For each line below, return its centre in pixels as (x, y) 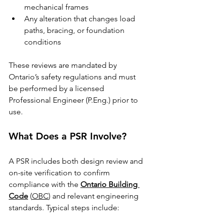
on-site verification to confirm (60, 173)
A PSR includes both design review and (77, 161)
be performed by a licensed (57, 88)
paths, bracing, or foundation (75, 30)
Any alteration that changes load (81, 19)
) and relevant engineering (94, 196)
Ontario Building (110, 184)
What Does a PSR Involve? (68, 136)
